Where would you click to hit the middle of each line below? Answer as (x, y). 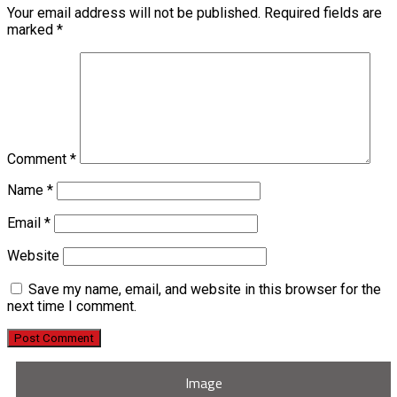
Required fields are (323, 13)
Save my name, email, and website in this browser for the (205, 290)
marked (32, 30)
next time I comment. (72, 307)
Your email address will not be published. (134, 13)
